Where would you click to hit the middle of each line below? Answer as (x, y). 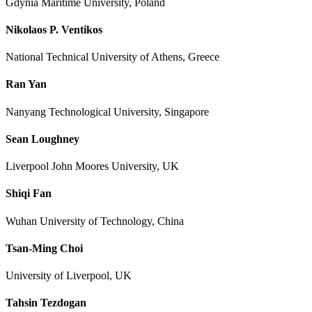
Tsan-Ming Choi (44, 248)
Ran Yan (26, 84)
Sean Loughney (42, 139)
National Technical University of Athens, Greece (112, 57)
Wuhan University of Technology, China (95, 221)
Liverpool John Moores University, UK (92, 166)
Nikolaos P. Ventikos (54, 29)
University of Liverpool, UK (69, 276)
